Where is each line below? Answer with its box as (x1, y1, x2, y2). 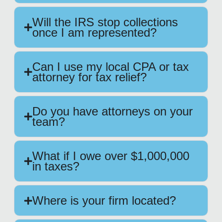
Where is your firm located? (32, 194, 176, 208)
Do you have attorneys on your (32, 105, 193, 118)
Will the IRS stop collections (32, 15, 178, 29)
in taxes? (32, 160, 79, 173)
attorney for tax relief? (32, 70, 147, 84)
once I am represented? (32, 26, 157, 40)
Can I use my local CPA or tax (32, 60, 189, 74)
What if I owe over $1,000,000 (32, 149, 189, 163)
